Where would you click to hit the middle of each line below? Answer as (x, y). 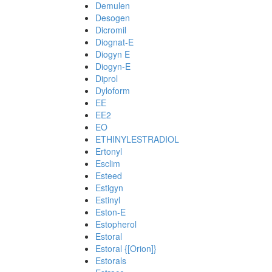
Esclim (108, 163)
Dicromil (111, 30)
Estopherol (116, 224)
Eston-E (110, 212)
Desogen (113, 18)
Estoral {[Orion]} (126, 248)
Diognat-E (114, 42)
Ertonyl (109, 151)
